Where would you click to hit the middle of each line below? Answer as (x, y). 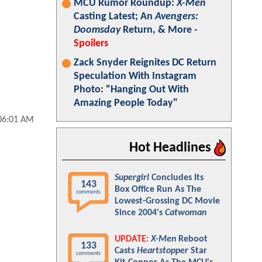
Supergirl (132, 178)
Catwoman (186, 213)
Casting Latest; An (114, 17)
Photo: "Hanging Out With (131, 90)
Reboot (192, 239)
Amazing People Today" (126, 103)
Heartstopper (163, 251)
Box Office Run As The (158, 189)
